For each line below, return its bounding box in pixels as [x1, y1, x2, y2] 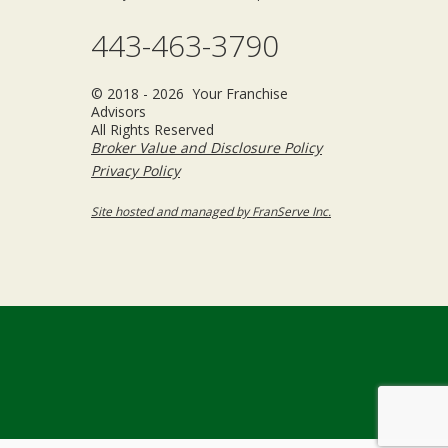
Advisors [91, 102, 146, 121]
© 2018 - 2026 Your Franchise [91, 84, 288, 103]
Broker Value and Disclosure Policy [91, 138, 322, 157]
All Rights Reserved [91, 120, 214, 139]
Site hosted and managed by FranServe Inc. [91, 203, 331, 220]
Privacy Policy [91, 161, 180, 180]
